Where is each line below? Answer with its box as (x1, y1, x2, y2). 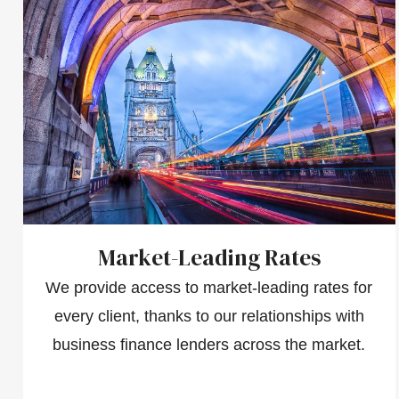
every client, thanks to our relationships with (53, 306, 364, 325)
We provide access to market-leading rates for (45, 278, 372, 297)
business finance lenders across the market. (53, 335, 365, 354)
